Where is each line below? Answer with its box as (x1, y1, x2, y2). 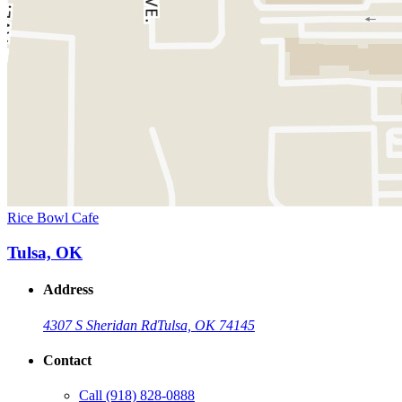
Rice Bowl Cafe (7, 210, 99, 226)
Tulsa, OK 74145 (157, 317, 255, 333)
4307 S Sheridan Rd (43, 317, 157, 333)
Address (43, 282, 93, 298)
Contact (43, 352, 92, 368)
